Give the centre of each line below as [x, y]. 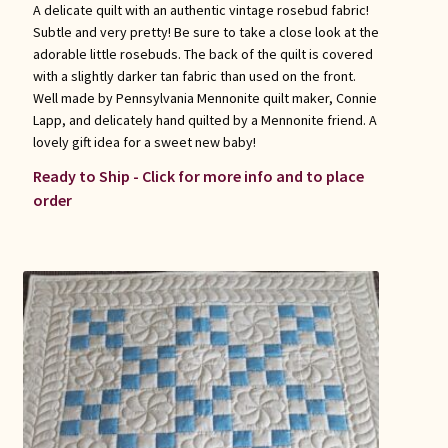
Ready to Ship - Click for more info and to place [198, 176]
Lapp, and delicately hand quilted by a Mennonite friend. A [204, 120]
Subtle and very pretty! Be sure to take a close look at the [205, 32]
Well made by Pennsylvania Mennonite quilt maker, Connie [204, 98]
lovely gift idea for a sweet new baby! [144, 142]
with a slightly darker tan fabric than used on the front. [194, 76]
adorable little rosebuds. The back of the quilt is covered [202, 54]
